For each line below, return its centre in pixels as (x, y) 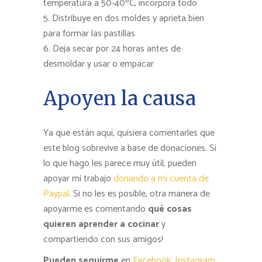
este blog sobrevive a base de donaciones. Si (130, 148)
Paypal (56, 194)
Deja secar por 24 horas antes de (117, 49)
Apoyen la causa (120, 98)
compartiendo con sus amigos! (103, 239)
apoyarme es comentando (96, 209)
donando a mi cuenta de (161, 178)
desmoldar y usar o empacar (99, 64)
